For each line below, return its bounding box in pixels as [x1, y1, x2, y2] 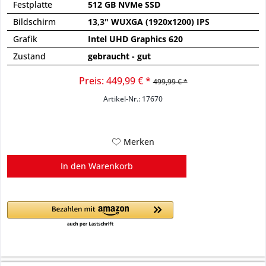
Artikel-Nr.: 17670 [103, 94, 163, 103]
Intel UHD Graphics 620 [88, 33, 183, 45]
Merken [123, 135, 154, 147]
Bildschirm [13, 15, 56, 27]
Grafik [13, 33, 38, 45]
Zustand [13, 50, 46, 62]
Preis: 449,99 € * [78, 74, 151, 87]
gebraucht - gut [88, 50, 151, 62]
